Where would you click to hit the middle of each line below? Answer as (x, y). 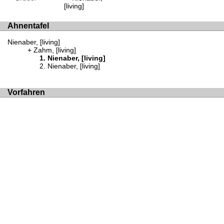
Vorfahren (26, 92)
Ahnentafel (28, 25)
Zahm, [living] (55, 50)
